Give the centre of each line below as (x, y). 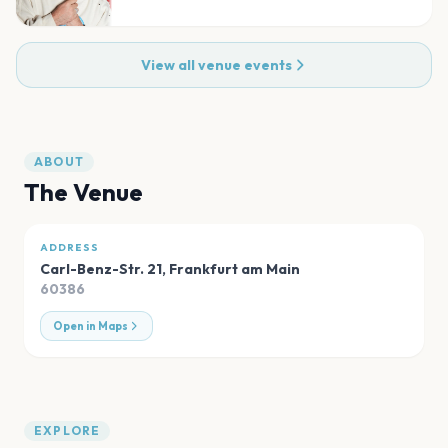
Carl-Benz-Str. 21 (101, 268)
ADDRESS (69, 247)
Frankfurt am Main (234, 268)
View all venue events (216, 64)
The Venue (83, 191)
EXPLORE (67, 430)
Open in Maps (90, 325)
